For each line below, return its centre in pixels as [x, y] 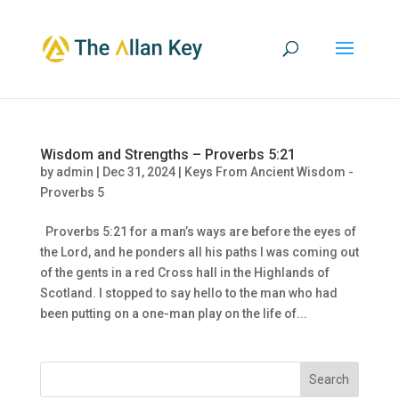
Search [330, 379]
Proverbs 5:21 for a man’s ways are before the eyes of [198, 232]
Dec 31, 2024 [138, 172]
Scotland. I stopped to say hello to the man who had [188, 293]
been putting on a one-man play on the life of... [173, 313]
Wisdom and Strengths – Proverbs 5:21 [167, 155]
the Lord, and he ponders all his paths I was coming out [199, 252]
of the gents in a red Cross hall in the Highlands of [184, 273]
